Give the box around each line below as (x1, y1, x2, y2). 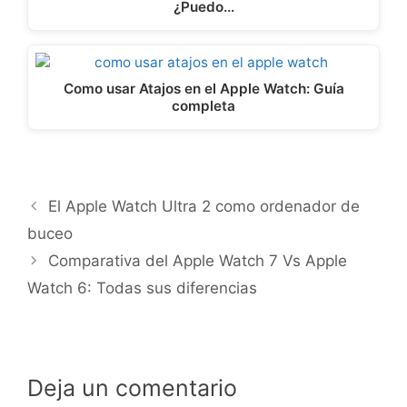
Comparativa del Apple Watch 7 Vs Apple (48, 252, 348, 271)
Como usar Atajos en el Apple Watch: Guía (63, 79, 344, 97)
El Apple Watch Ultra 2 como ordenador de (48, 197, 361, 216)
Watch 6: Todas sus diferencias (27, 279, 257, 298)
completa (172, 96, 235, 114)
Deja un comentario (27, 374, 237, 402)
